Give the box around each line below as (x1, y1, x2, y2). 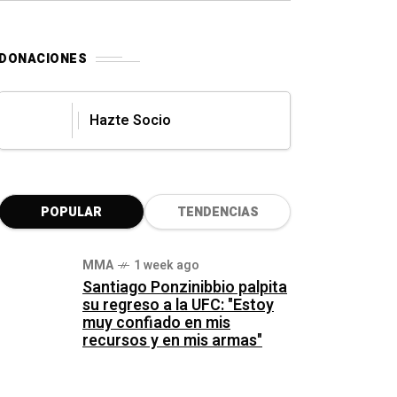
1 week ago (134, 256, 199, 275)
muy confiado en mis (82, 311, 230, 335)
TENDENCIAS (176, 203, 259, 222)
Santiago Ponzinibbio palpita (82, 276, 287, 300)
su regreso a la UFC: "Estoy (82, 293, 274, 317)
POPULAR (41, 203, 102, 222)
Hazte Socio (90, 110, 171, 131)
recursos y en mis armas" (82, 329, 262, 353)
